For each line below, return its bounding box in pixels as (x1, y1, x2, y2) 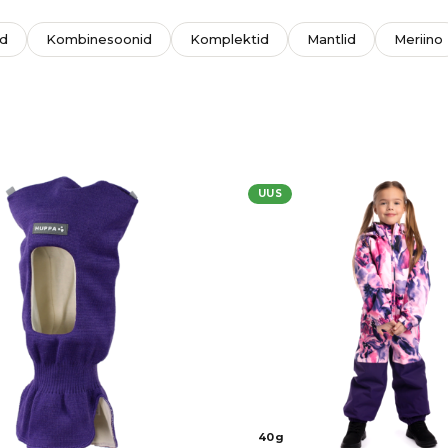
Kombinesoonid (46, 31, 153, 47)
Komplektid (190, 31, 270, 47)
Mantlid (307, 31, 357, 47)
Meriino (394, 31, 444, 47)
